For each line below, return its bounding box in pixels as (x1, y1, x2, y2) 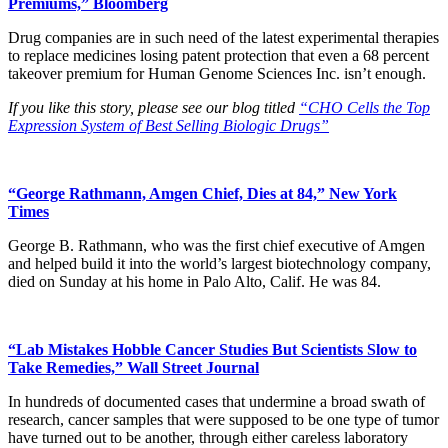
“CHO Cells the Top (299, 99, 430, 117)
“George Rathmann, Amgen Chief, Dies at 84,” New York (8, 185, 397, 203)
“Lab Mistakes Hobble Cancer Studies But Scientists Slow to (8, 341, 417, 359)
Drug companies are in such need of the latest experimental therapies (8, 29, 439, 47)
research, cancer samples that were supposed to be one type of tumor (8, 411, 439, 429)
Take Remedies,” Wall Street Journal (8, 359, 259, 377)
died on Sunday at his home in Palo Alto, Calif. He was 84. (8, 273, 381, 291)
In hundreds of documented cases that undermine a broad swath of (8, 393, 425, 411)
